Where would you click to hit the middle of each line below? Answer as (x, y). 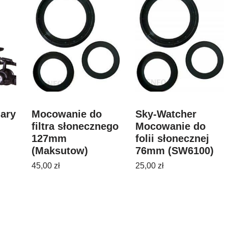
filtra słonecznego (75, 126)
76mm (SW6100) (174, 151)
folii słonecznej (172, 138)
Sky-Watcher (166, 114)
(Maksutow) (60, 151)
